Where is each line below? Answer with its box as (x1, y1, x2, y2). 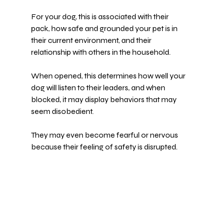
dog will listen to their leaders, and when (31, 82, 167, 92)
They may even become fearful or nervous (31, 130, 180, 140)
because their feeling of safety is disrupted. (31, 142, 178, 151)
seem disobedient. (31, 106, 94, 116)
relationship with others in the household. (31, 47, 171, 57)
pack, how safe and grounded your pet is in (31, 23, 179, 33)
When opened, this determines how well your (31, 71, 187, 80)
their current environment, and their (31, 35, 153, 45)
